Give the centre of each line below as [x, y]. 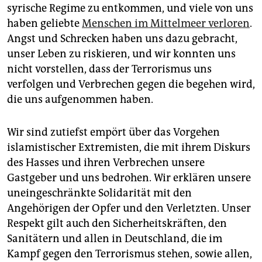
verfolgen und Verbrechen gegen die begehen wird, [131, 85]
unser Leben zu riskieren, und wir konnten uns [121, 54]
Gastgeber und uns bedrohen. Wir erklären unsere [129, 178]
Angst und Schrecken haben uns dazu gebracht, [122, 39]
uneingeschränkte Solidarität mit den [99, 193]
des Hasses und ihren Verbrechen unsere [106, 163]
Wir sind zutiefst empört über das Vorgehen [113, 132]
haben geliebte [44, 24]
